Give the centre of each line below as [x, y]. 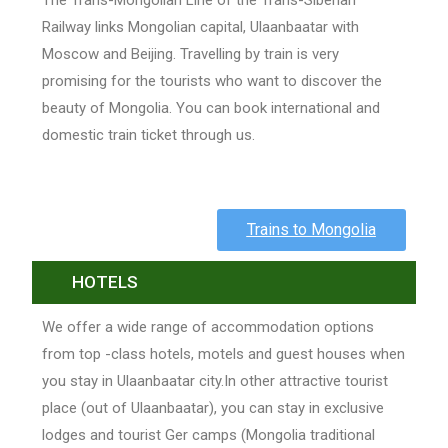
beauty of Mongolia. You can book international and [211, 108]
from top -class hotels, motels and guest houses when [224, 354]
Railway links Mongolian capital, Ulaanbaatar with [201, 27]
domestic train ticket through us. [149, 135]
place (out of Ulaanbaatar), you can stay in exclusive [213, 408]
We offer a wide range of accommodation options [208, 327]
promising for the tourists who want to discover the [212, 81]
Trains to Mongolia [311, 230]
